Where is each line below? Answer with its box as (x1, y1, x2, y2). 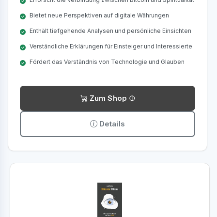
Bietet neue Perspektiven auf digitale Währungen (29, 12, 169, 19)
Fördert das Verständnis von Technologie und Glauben (29, 58, 185, 65)
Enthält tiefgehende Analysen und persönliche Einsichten (29, 27, 191, 34)
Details (99, 119, 125, 128)
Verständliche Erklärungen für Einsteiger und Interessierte (29, 43, 192, 50)
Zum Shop (89, 93, 127, 103)
